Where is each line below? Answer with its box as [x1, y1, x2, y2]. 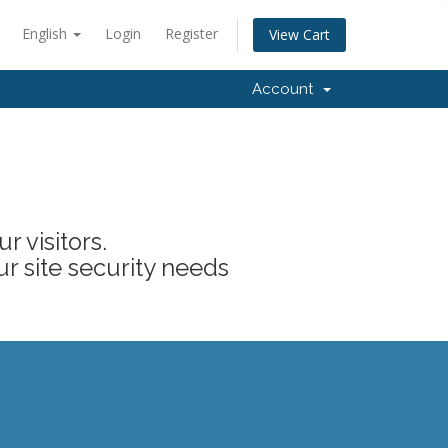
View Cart [269, 25, 330, 45]
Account [252, 80, 321, 98]
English [22, 24, 71, 43]
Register [165, 24, 218, 43]
